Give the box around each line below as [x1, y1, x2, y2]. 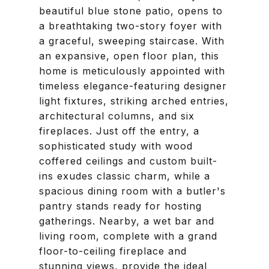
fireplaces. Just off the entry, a [39, 125, 199, 137]
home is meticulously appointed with [39, 65, 225, 77]
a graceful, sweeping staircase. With [39, 35, 225, 47]
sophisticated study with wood [39, 140, 193, 152]
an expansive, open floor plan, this [39, 50, 219, 62]
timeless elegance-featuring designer [39, 80, 227, 92]
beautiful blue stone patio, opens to [39, 5, 223, 17]
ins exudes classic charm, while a [39, 170, 210, 182]
